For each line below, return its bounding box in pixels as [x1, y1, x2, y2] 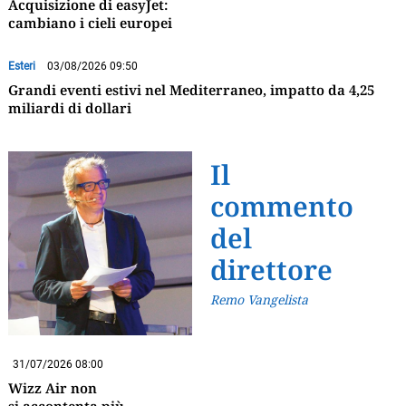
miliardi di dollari [7, 98, 131, 117]
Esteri [7, 59, 35, 72]
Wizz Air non [7, 379, 97, 398]
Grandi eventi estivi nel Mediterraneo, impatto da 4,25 [7, 80, 374, 99]
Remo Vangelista [210, 290, 309, 308]
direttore [210, 250, 333, 288]
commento [210, 187, 354, 225]
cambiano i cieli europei [7, 13, 172, 32]
